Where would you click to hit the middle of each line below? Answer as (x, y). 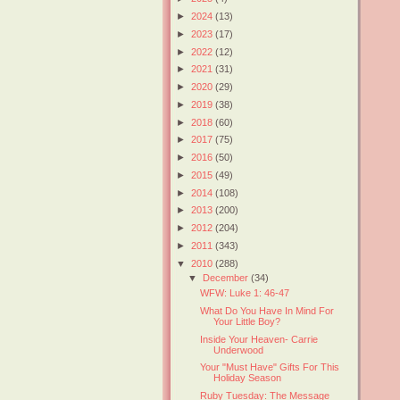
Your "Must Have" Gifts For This (270, 367)
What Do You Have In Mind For (267, 310)
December (227, 278)
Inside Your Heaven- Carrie (259, 339)
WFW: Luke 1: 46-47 (245, 293)
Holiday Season (248, 378)
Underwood (239, 350)
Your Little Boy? (247, 321)
